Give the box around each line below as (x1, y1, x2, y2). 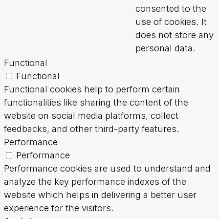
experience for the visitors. (4, 202, 114, 214)
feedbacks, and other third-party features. (4, 123, 179, 134)
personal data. (135, 43, 196, 54)
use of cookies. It (135, 16, 207, 27)
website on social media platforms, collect (4, 110, 178, 121)
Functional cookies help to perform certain (4, 84, 180, 95)
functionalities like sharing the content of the (4, 97, 188, 108)
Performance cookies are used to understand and (4, 163, 211, 174)
